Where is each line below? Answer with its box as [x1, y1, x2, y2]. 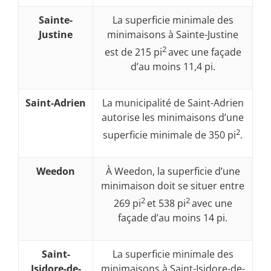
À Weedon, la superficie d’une [105, 164, 240, 178]
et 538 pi [146, 197, 186, 211]
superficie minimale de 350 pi [103, 128, 236, 142]
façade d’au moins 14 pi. [118, 211, 227, 225]
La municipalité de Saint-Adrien [102, 96, 244, 109]
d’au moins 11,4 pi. [130, 60, 215, 74]
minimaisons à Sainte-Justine [107, 27, 238, 41]
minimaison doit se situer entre [101, 178, 244, 192]
